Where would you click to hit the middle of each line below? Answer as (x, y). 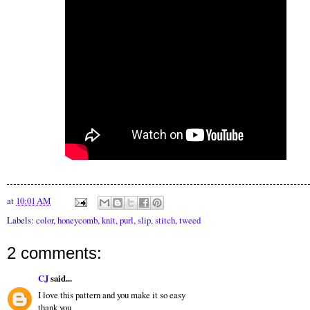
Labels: (21, 220)
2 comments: (54, 253)
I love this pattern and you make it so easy (112, 295)
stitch (165, 220)
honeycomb (77, 220)
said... (60, 278)
